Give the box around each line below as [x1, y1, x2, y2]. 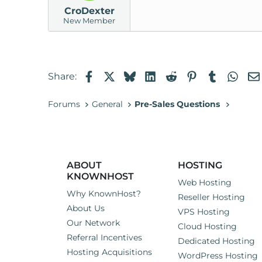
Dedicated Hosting [178, 236, 255, 247]
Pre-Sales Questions [135, 99, 220, 110]
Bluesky [135, 69, 173, 81]
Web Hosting [178, 177, 232, 188]
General [92, 99, 123, 110]
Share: [48, 71, 77, 82]
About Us [67, 203, 105, 214]
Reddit [176, 69, 209, 81]
